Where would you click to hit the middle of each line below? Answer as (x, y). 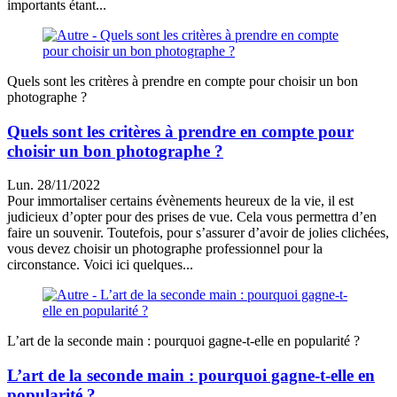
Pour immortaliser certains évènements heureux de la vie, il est (180, 201)
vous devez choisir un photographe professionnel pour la (165, 249)
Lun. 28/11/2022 (54, 185)
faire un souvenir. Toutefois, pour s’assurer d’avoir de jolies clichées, (198, 233)
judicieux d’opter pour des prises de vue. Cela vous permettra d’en (192, 217)
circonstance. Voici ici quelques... (100, 265)
